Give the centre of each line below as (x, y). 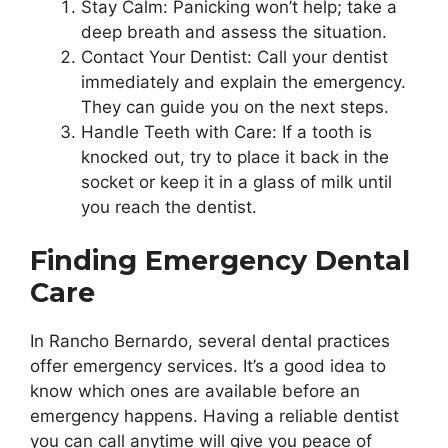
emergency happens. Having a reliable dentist (214, 416)
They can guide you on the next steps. (235, 106)
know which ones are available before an (195, 391)
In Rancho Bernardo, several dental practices (210, 341)
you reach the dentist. (169, 206)
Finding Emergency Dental (220, 261)
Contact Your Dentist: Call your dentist (234, 56)
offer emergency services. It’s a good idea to (208, 366)
